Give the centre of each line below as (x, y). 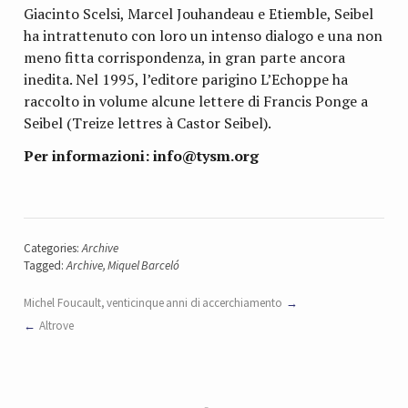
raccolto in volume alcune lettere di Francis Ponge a (196, 102)
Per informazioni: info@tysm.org (142, 155)
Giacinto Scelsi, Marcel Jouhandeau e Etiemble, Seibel (199, 14)
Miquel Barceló (144, 265)
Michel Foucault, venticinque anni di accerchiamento (153, 303)
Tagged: (45, 265)
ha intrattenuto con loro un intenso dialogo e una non (204, 36)
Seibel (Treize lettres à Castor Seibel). (148, 123)
